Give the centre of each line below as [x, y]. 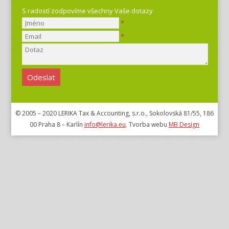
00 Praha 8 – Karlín [57, 124]
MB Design [184, 124]
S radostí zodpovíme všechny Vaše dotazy [87, 11]
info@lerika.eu [105, 124]
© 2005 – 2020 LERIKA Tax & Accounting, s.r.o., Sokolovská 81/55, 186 [114, 113]
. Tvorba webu [147, 124]
